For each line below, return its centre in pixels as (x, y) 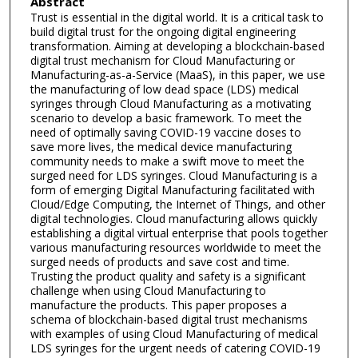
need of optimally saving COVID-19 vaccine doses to (165, 132)
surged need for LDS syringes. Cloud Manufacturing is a (173, 175)
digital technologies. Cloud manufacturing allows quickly (173, 218)
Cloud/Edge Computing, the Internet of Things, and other (177, 204)
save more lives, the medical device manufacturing (161, 146)
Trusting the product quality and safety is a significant (168, 276)
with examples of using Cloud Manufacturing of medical (174, 333)
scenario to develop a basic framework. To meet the (166, 117)
